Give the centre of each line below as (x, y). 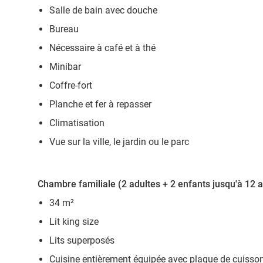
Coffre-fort (71, 85)
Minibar (65, 67)
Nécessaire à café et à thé (102, 48)
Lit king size (74, 222)
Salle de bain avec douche (103, 10)
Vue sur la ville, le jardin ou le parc (119, 142)
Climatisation (77, 123)
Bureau (64, 29)
